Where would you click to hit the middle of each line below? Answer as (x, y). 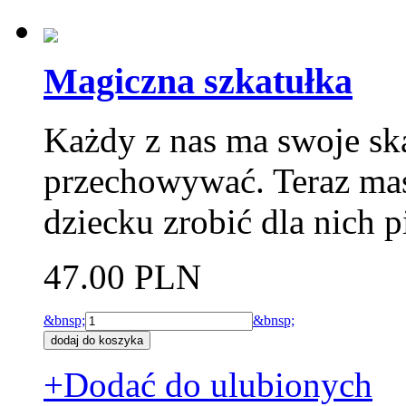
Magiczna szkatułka (198, 81)
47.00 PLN (122, 276)
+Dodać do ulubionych (208, 384)
